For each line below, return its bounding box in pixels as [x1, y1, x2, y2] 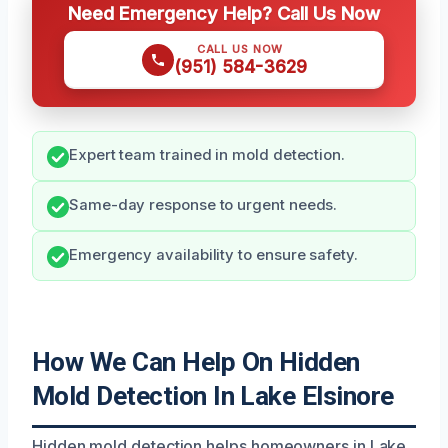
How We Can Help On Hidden [32, 347, 360, 378]
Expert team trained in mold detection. [69, 146, 345, 165]
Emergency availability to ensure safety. [69, 246, 358, 265]
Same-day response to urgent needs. [69, 196, 338, 215]
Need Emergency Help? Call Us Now [68, 2, 380, 25]
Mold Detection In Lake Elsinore [32, 381, 394, 412]
